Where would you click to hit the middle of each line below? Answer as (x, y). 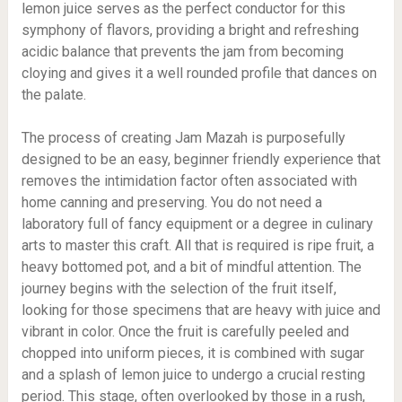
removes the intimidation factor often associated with (189, 181)
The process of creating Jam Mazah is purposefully (183, 138)
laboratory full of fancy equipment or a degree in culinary (197, 224)
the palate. (53, 95)
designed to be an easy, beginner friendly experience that (201, 159)
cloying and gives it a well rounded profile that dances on (199, 73)
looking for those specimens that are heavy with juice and (201, 310)
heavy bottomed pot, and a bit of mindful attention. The (191, 267)
